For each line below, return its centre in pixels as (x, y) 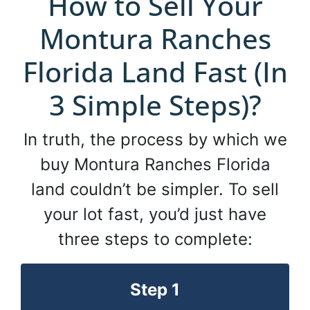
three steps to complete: (155, 239)
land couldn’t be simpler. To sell (155, 190)
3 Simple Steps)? (155, 105)
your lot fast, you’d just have (155, 215)
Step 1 (155, 290)
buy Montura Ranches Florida (155, 165)
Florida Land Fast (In (155, 72)
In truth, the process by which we (155, 140)
